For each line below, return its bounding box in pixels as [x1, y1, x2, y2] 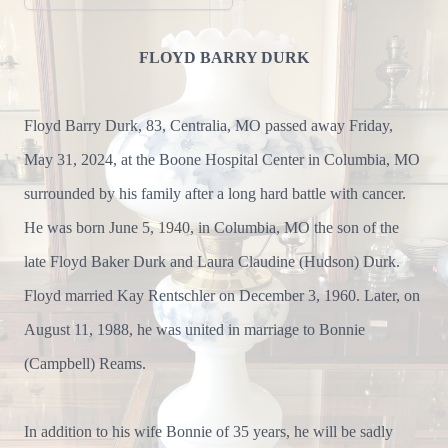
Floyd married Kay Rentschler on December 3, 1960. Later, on [24, 287, 420, 304]
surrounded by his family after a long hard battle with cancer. [24, 185, 406, 202]
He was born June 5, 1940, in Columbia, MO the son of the [24, 219, 399, 236]
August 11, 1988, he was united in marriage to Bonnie [24, 321, 365, 338]
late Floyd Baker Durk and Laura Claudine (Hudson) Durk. [24, 253, 400, 270]
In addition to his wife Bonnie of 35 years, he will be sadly [24, 423, 393, 440]
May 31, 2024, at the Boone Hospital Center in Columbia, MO [24, 151, 420, 168]
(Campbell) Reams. [24, 355, 146, 372]
